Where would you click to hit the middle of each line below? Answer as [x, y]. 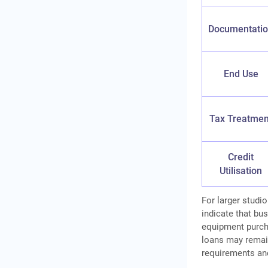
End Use [241, 74]
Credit [241, 157]
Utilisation [241, 171]
